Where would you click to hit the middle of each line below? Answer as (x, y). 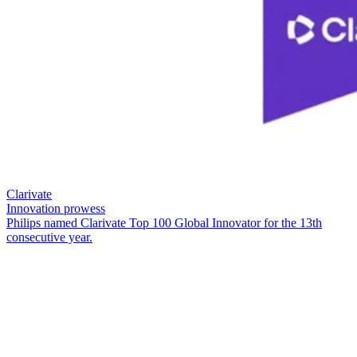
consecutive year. (49, 237)
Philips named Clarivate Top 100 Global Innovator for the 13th (164, 222)
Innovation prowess (56, 208)
